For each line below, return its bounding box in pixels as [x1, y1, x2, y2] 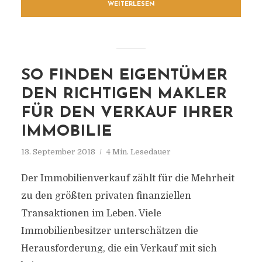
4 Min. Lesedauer [106, 147, 171, 156]
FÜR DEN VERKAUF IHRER [20, 105, 233, 121]
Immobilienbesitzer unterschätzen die [20, 226, 198, 236]
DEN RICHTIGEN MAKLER [20, 87, 227, 102]
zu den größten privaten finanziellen [20, 191, 191, 201]
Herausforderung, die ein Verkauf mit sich [20, 243, 217, 254]
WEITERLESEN [107, 1, 155, 8]
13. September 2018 [20, 147, 95, 156]
